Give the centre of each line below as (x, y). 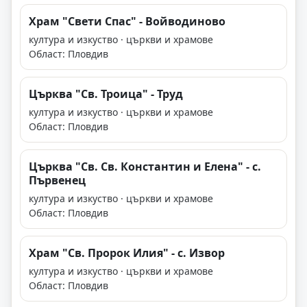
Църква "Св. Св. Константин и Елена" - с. (145, 167)
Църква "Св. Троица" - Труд (106, 94)
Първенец (57, 181)
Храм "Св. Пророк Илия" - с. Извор (127, 253)
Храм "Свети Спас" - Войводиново (127, 22)
